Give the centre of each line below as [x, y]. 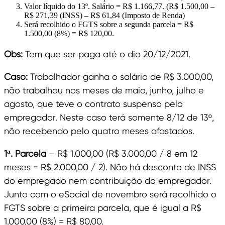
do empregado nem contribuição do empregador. [108, 181]
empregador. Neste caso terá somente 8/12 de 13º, [109, 118]
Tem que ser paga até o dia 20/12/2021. [108, 54]
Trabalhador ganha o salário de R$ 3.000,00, [121, 77]
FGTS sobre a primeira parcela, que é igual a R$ [103, 208]
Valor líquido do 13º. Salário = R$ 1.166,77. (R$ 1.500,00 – [119, 7]
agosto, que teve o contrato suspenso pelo [93, 104]
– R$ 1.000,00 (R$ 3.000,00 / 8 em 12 [123, 154]
